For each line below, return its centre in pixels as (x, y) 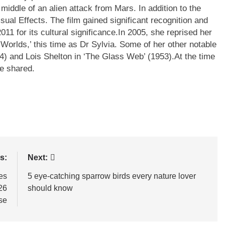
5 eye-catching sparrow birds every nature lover (111, 176)
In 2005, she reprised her (165, 32)
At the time (195, 57)
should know (50, 188)
